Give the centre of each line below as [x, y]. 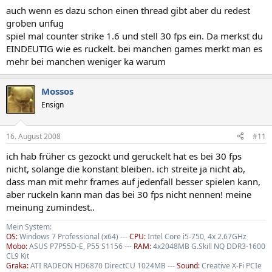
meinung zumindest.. [50, 207]
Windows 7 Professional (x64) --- [73, 236]
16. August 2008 [33, 136]
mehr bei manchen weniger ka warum [86, 61]
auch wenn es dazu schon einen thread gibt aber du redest [128, 10]
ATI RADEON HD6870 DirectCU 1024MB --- [103, 265]
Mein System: [29, 226]
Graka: [17, 265]
